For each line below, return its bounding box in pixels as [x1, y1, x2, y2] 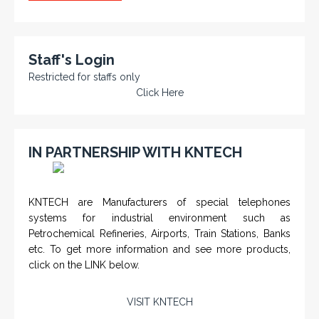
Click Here [135, 86, 184, 98]
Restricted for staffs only [28, 70, 140, 83]
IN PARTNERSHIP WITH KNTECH [28, 143, 242, 161]
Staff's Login [28, 51, 115, 68]
